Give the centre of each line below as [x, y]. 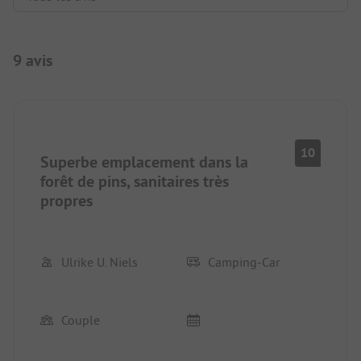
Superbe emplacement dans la [144, 162]
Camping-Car [244, 262]
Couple [81, 320]
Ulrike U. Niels [100, 262]
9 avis [33, 61]
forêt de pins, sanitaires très [135, 182]
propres [66, 201]
